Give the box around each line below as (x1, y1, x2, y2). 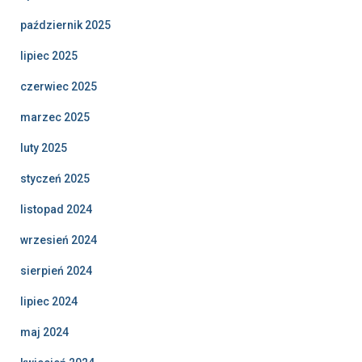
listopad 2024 (20, 203, 92, 216)
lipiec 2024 (20, 295, 78, 308)
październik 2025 (20, 19, 111, 32)
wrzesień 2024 (20, 234, 97, 246)
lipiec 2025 (20, 49, 78, 62)
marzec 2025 (20, 111, 90, 124)
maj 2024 (20, 326, 69, 339)
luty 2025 (20, 141, 67, 154)
